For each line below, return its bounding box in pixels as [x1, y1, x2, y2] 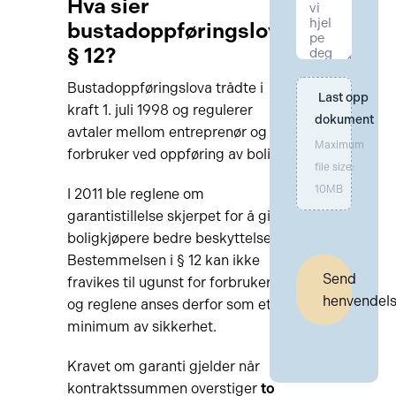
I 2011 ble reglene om [66, 186, 204, 202]
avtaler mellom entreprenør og [66, 124, 267, 141]
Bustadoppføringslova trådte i [66, 80, 263, 96]
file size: [315, 161, 355, 173]
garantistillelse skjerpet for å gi [66, 208, 270, 225]
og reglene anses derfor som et [66, 296, 271, 313]
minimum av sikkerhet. [66, 318, 217, 335]
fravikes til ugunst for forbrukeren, [66, 274, 291, 291]
